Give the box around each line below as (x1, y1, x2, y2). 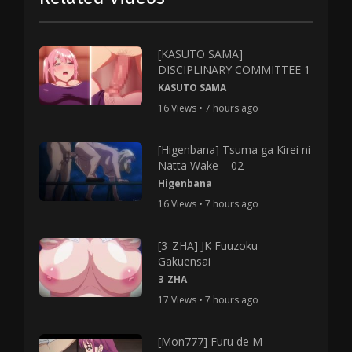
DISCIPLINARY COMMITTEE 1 (158, 62, 311, 77)
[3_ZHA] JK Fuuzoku (158, 238, 258, 253)
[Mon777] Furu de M (158, 334, 263, 349)
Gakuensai (158, 254, 211, 269)
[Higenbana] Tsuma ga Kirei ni (158, 142, 311, 157)
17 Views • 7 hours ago (158, 293, 259, 306)
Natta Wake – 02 (158, 158, 244, 173)
